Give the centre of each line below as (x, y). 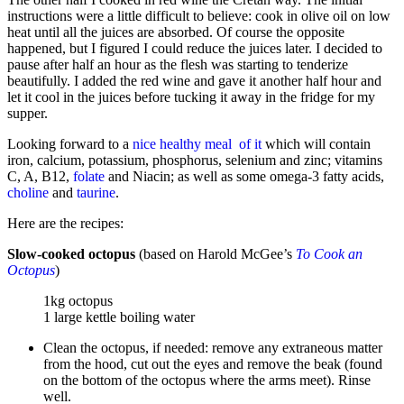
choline (30, 193)
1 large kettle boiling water (119, 317)
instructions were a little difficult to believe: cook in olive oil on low (199, 16)
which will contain (318, 144)
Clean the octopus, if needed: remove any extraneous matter (213, 348)
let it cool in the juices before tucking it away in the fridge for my (191, 97)
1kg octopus (78, 301)
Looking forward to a (70, 144)
